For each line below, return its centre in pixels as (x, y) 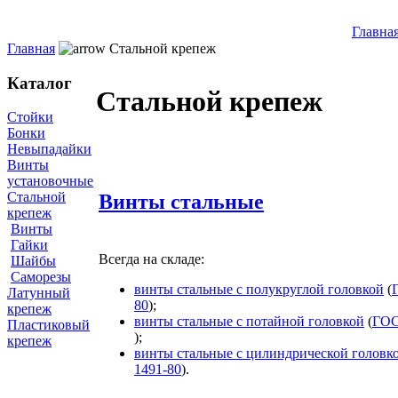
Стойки (30, 117)
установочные (50, 181)
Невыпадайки (49, 149)
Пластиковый (48, 325)
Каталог (40, 83)
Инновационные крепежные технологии (135, 32)
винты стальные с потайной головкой (249, 321)
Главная (31, 48)
